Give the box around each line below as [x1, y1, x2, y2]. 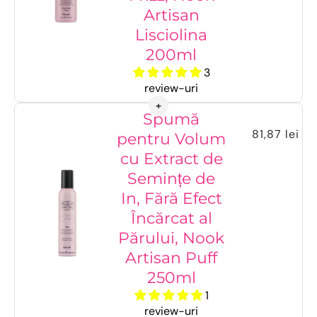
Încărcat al [130, 209, 212, 228]
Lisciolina [135, 25, 208, 45]
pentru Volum [117, 129, 226, 149]
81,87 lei [252, 127, 300, 142]
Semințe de [127, 169, 216, 188]
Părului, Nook [118, 229, 225, 248]
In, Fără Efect [120, 189, 222, 208]
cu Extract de [120, 149, 223, 168]
